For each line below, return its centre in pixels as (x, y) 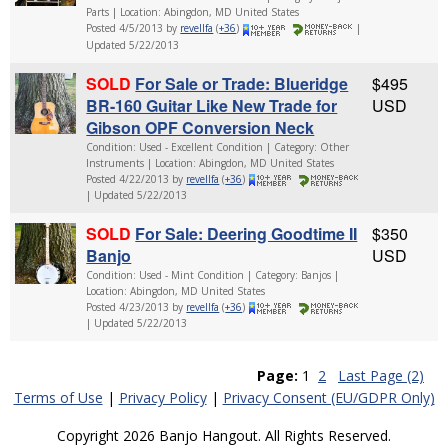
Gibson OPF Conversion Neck (200, 127)
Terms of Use (58, 398)
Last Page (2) (381, 376)
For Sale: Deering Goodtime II (246, 234)
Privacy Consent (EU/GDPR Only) (328, 398)
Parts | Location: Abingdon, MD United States (193, 12)
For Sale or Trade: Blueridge (242, 83)
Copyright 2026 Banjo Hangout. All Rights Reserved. (224, 436)
